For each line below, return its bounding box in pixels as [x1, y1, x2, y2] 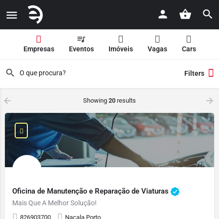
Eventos [68, 45, 94, 53]
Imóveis [108, 45, 133, 53]
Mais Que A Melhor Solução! [12, 199, 97, 207]
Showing [83, 97, 109, 104]
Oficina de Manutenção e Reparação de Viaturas [12, 186, 171, 196]
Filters [184, 69, 204, 77]
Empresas [23, 45, 54, 53]
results [115, 97, 136, 104]
